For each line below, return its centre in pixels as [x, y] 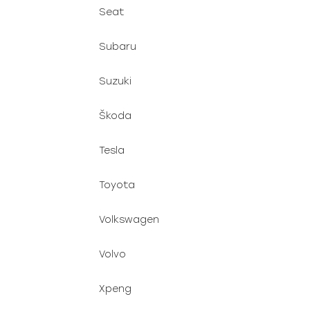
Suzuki [115, 81]
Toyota [117, 185]
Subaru [118, 47]
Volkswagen [129, 220]
